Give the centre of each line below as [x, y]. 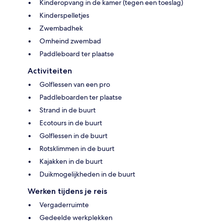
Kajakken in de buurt [71, 161]
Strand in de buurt [68, 110]
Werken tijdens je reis [67, 191]
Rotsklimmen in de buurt [77, 148]
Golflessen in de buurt [74, 135]
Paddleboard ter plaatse [77, 54]
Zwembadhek [61, 28]
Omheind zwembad [70, 41]
